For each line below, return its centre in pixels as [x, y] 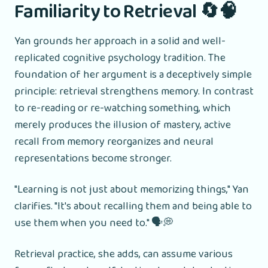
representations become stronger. [93, 158]
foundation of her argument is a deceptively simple [133, 74]
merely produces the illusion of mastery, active [123, 125]
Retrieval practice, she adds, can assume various [124, 254]
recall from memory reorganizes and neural [114, 141]
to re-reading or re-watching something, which [123, 108]
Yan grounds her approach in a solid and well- [120, 41]
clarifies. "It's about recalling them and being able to [133, 206]
